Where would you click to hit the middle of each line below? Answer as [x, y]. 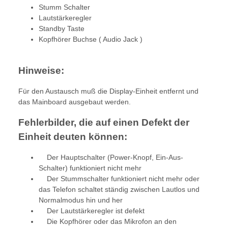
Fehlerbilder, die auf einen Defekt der [104, 122]
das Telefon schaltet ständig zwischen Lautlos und [119, 189]
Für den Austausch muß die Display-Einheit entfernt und [108, 91]
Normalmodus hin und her [81, 200]
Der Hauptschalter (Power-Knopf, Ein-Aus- [111, 157]
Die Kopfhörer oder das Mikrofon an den [108, 221]
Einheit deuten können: [73, 136]
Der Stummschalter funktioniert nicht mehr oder [119, 178]
